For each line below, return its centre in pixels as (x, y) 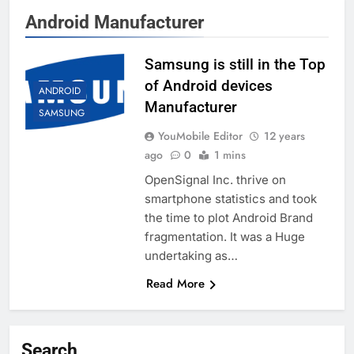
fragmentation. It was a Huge (224, 237)
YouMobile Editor (200, 136)
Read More (175, 284)
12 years (284, 136)
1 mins (230, 155)
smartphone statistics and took (230, 199)
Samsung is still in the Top (235, 65)
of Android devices (208, 86)
